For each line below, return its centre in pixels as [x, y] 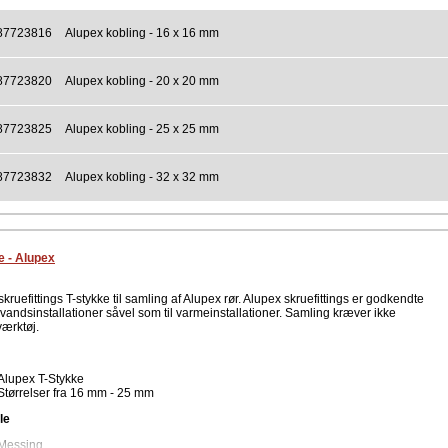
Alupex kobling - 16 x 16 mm [142, 33]
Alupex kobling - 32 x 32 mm [142, 177]
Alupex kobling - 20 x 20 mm [142, 81]
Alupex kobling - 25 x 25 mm [142, 129]
